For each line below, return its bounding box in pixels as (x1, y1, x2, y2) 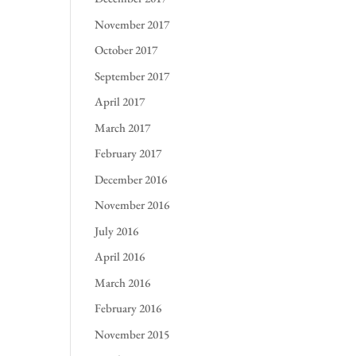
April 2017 (95, 94, 145, 109)
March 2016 (95, 274, 151, 290)
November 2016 (95, 197, 170, 212)
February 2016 (95, 300, 162, 315)
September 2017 (95, 68, 170, 83)
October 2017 (95, 42, 158, 57)
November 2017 (95, 16, 170, 32)
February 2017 (95, 145, 162, 161)
